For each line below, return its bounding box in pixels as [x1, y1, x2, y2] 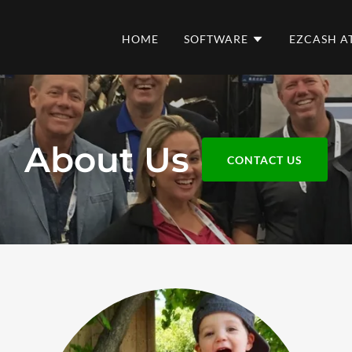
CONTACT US [227, 152, 302, 167]
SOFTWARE [184, 32, 249, 46]
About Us [24, 137, 190, 181]
